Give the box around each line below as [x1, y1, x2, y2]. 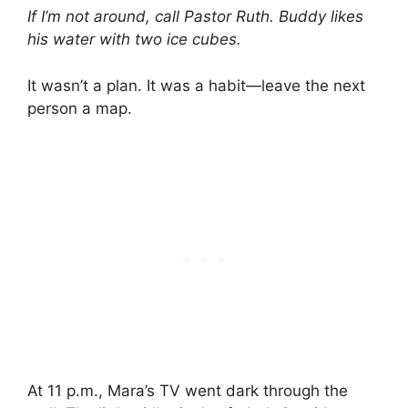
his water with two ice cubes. [27, 30, 241, 49]
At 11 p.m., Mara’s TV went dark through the [27, 382, 348, 401]
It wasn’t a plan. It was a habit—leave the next [27, 76, 365, 95]
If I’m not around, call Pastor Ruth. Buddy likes [27, 7, 363, 26]
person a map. [27, 98, 132, 117]
